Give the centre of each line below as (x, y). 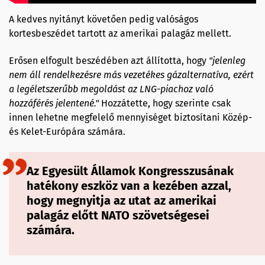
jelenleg (229, 60)
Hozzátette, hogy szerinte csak (166, 103)
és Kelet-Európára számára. (67, 131)
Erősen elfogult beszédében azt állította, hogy (109, 60)
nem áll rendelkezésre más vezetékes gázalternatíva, (121, 75)
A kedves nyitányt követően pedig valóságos (104, 19)
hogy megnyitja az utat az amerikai (122, 200)
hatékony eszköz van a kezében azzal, (129, 185)
